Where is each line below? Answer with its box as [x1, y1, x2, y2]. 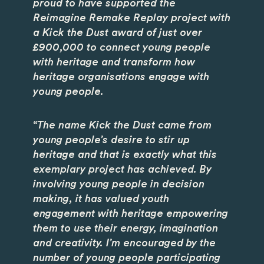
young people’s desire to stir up [33, 134, 190, 146]
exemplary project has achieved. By [33, 164, 212, 175]
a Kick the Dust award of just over [33, 27, 202, 38]
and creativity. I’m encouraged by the [33, 237, 216, 249]
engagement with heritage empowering [33, 208, 228, 219]
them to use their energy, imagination [33, 223, 218, 234]
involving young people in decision [33, 179, 204, 190]
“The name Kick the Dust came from [33, 120, 212, 131]
